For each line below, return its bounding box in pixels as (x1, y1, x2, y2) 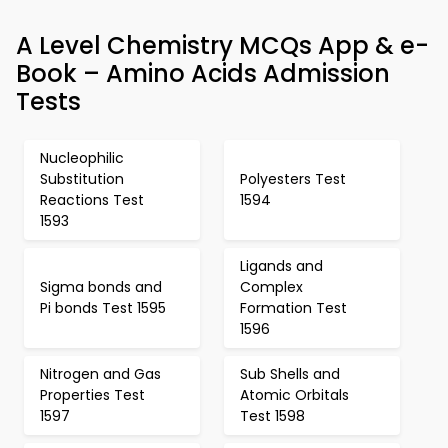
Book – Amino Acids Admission (16, 57, 390, 90)
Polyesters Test (240, 169, 346, 189)
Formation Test (240, 298, 347, 318)
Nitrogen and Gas (40, 364, 161, 384)
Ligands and (240, 256, 323, 276)
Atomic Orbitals (240, 385, 349, 405)
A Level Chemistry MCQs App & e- (16, 29, 429, 62)
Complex (240, 277, 303, 297)
